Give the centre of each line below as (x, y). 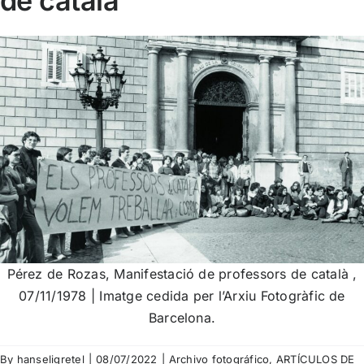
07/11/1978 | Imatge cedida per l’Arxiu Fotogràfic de (182, 295)
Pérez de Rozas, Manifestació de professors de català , (182, 273)
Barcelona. (182, 317)
